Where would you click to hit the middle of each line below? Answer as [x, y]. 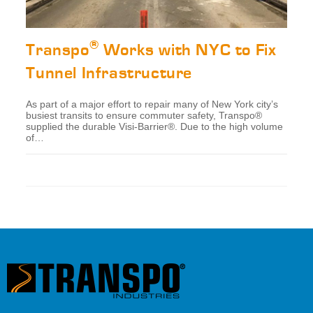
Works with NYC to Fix [188, 50]
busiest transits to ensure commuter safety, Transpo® [144, 115]
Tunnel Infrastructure [109, 73]
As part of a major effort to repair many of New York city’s [152, 104]
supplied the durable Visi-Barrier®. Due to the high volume [155, 126]
